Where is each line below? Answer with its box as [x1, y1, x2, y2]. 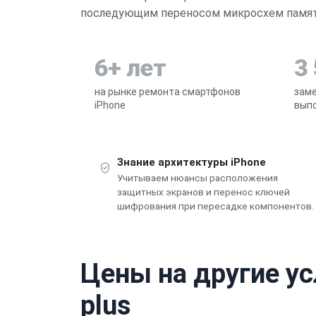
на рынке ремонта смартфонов [95, 85, 241, 97]
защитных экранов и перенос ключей [117, 186, 290, 197]
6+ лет [95, 53, 166, 82]
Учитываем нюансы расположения [117, 171, 278, 183]
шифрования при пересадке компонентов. [117, 200, 314, 212]
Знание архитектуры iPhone [117, 155, 266, 169]
